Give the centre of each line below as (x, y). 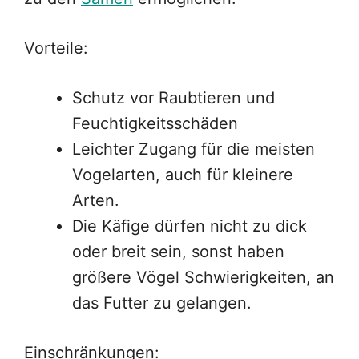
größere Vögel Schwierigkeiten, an (203, 278)
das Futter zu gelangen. (162, 303)
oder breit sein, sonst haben (178, 252)
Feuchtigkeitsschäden (155, 124)
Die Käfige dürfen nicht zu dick (190, 226)
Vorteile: (56, 48)
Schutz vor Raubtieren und (173, 98)
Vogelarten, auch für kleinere (183, 175)
